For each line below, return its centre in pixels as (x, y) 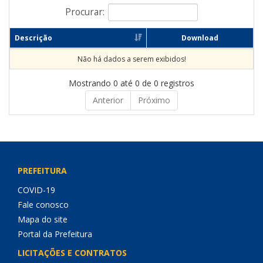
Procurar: (85, 12)
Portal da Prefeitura (55, 234)
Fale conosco (43, 205)
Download (200, 38)
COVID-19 (36, 190)
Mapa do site (43, 219)
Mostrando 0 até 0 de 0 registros (131, 83)
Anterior (108, 100)
